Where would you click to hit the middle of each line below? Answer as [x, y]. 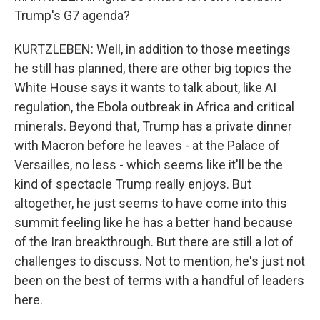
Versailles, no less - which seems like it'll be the [149, 165]
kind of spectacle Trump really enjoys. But [133, 184]
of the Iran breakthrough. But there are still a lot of [154, 242]
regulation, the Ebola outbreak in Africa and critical [154, 107]
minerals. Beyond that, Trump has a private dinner [153, 126]
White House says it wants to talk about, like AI [145, 87]
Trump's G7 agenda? [72, 15]
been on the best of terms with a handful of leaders [159, 280]
